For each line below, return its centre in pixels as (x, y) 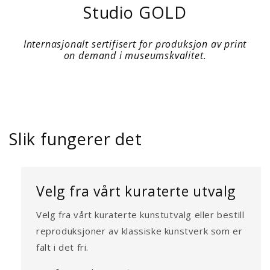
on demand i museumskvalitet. (135, 56)
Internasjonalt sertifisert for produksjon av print (135, 44)
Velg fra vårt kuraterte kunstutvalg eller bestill (140, 215)
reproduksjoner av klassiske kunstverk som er (140, 231)
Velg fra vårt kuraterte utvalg (136, 191)
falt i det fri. (62, 247)
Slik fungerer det (76, 139)
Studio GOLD (135, 12)
